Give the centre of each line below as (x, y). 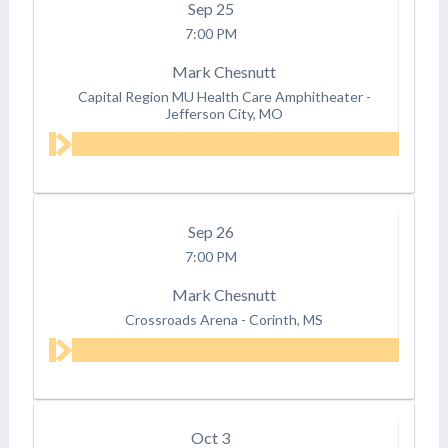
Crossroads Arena (182, 319)
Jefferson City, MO (224, 113)
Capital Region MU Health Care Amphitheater (220, 96)
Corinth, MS (286, 319)
